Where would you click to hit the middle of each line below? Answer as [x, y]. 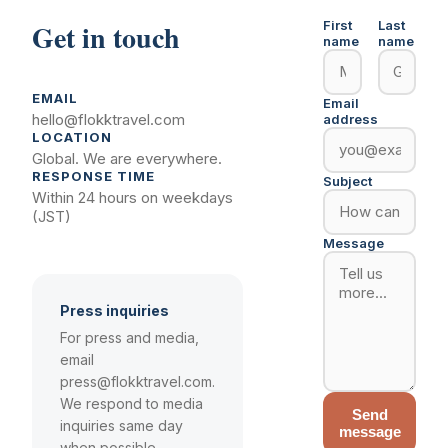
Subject [347, 180]
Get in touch [106, 37]
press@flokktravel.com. [137, 381]
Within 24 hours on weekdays [132, 197]
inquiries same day [121, 425]
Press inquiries [114, 310]
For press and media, [129, 337]
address [350, 118]
